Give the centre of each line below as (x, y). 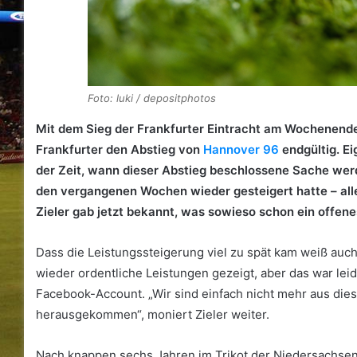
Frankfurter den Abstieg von (120, 149)
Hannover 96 (241, 149)
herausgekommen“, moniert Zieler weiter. (153, 314)
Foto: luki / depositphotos (152, 98)
